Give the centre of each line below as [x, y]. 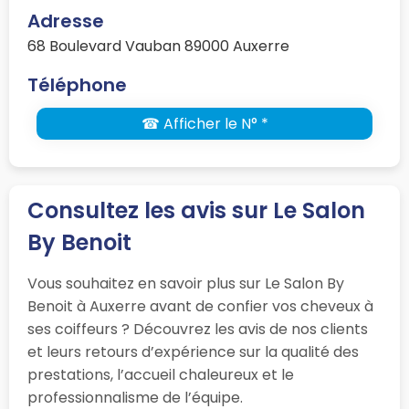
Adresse [66, 21]
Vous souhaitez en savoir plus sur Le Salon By [186, 283]
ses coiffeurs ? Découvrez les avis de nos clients [198, 329]
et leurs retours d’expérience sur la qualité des [193, 351]
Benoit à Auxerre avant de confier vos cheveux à [200, 306]
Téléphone [77, 84]
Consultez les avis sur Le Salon [196, 210]
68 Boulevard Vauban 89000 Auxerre [158, 46]
